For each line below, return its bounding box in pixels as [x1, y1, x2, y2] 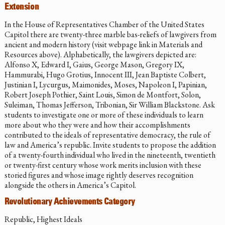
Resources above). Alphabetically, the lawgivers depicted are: [4, 49, 196, 60]
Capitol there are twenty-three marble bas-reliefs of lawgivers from [4, 29, 216, 40]
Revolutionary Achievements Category [4, 197, 135, 206]
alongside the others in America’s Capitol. [4, 179, 136, 190]
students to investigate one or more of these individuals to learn [4, 109, 203, 120]
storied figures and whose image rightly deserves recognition [4, 169, 193, 180]
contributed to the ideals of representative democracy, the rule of [4, 129, 210, 140]
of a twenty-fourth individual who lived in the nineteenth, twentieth [4, 149, 215, 160]
